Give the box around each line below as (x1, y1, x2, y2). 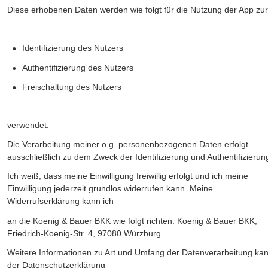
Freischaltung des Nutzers (22, 81, 124, 92)
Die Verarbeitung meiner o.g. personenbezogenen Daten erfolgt (7, 139, 251, 150)
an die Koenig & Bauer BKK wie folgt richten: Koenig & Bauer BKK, (7, 215, 260, 226)
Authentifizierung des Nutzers (22, 62, 134, 72)
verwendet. (7, 120, 49, 130)
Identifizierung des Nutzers (22, 43, 126, 53)
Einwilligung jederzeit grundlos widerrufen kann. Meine (7, 184, 215, 194)
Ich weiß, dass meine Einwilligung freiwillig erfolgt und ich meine (7, 171, 251, 181)
